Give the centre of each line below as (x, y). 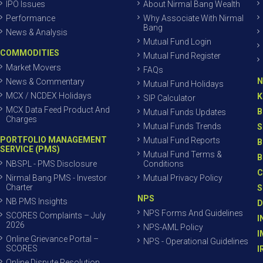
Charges (21, 119)
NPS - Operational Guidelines (196, 241)
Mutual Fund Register (182, 56)
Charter (19, 187)
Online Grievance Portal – (52, 239)
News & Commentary (45, 82)
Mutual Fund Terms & (183, 154)
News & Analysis (37, 32)
